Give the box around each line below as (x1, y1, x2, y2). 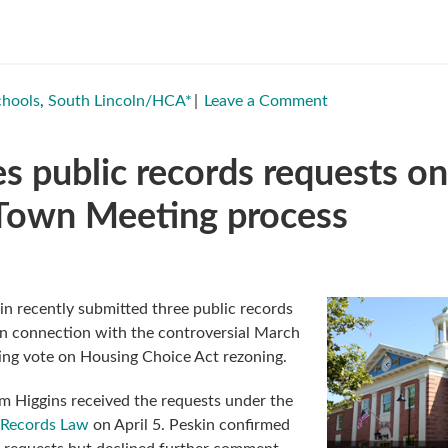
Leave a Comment (204, 92, 328, 109)
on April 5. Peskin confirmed (89, 416, 290, 433)
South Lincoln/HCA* (48, 92, 192, 109)
